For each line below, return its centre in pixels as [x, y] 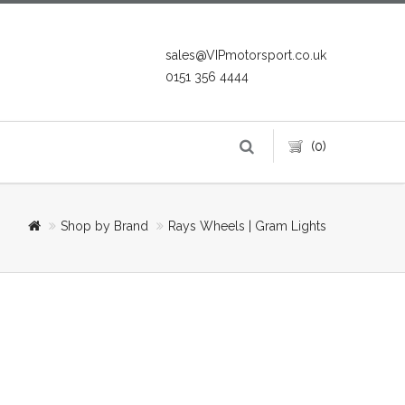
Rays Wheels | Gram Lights [247, 226]
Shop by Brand [104, 226]
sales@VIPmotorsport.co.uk [246, 55]
